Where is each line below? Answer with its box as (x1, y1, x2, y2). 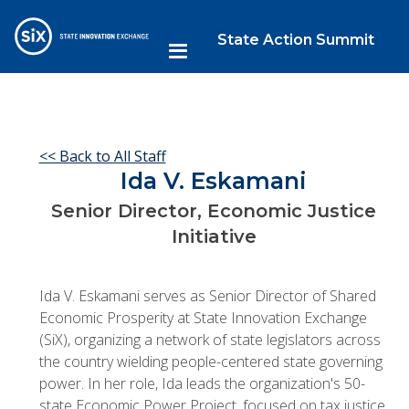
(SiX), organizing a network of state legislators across (38, 329, 381, 350)
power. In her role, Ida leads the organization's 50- (38, 372, 365, 393)
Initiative (171, 225, 257, 248)
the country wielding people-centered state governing (38, 351, 383, 372)
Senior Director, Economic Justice (51, 200, 377, 223)
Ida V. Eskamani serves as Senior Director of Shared (38, 285, 376, 306)
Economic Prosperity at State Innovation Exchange (38, 307, 367, 328)
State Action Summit (216, 30, 374, 48)
